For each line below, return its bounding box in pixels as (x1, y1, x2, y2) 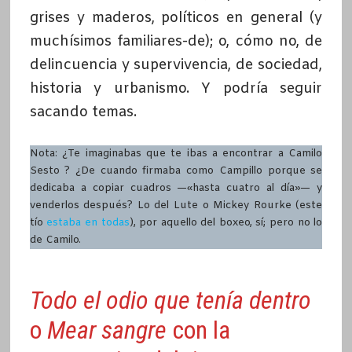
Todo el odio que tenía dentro (29, 284, 311, 315)
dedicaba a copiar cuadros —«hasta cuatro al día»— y (29, 181, 323, 195)
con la (166, 314, 230, 345)
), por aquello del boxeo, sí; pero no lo (129, 215, 323, 229)
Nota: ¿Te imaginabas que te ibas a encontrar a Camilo (29, 146, 323, 160)
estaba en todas (46, 215, 130, 229)
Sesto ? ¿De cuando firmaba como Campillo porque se (29, 163, 323, 178)
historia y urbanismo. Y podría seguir (29, 79, 323, 98)
